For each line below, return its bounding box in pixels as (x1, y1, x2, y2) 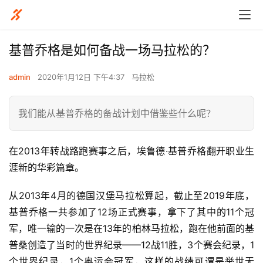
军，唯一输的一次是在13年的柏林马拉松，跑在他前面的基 (9, 222, 254, 234)
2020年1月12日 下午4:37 (38, 72, 127, 82)
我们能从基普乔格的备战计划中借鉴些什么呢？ (18, 107, 215, 119)
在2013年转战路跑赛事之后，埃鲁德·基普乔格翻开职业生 (9, 145, 254, 157)
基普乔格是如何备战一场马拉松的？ (9, 42, 215, 58)
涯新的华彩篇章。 (9, 161, 84, 173)
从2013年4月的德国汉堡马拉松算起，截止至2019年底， (9, 190, 254, 201)
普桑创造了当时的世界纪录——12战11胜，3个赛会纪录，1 (9, 239, 254, 251)
